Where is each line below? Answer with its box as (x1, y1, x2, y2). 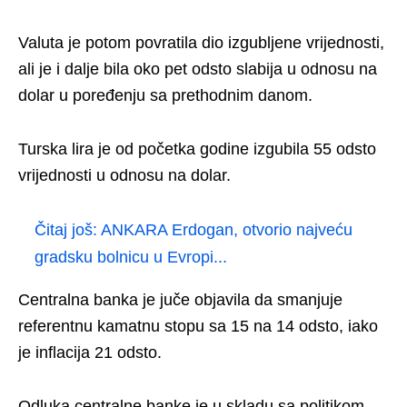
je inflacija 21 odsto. (18, 343, 162, 362)
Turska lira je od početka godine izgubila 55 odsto (18, 140, 376, 159)
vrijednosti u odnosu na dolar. (18, 166, 231, 185)
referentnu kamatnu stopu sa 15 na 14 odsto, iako (18, 317, 378, 336)
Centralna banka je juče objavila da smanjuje (18, 291, 342, 310)
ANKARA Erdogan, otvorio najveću (101, 221, 352, 240)
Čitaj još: (35, 221, 101, 240)
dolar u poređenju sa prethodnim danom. (18, 86, 313, 105)
